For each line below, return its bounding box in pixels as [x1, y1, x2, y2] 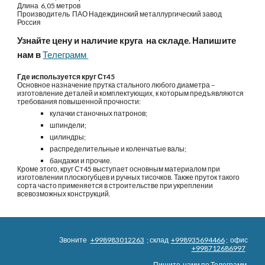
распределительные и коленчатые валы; [50, 144, 187, 153]
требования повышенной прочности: [17, 97, 141, 106]
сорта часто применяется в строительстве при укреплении [17, 181, 214, 190]
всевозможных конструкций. [17, 189, 111, 198]
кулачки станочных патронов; [50, 109, 148, 118]
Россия [17, 18, 41, 27]
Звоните [59, 235, 91, 244]
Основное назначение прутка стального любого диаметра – [17, 80, 216, 89]
